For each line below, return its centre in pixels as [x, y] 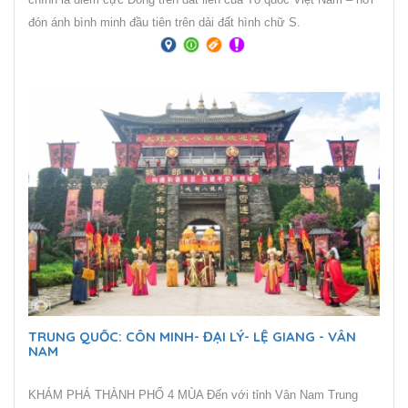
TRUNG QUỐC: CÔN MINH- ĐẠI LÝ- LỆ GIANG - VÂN [192, 336]
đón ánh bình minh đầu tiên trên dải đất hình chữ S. [164, 22]
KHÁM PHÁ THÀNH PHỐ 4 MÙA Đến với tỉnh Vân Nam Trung [193, 394]
